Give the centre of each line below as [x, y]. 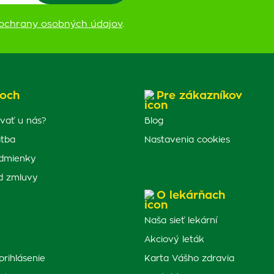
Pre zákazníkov [199, 96]
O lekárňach [191, 196]
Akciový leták [174, 240]
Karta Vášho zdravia [189, 259]
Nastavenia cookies [187, 140]
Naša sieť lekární [181, 221]
